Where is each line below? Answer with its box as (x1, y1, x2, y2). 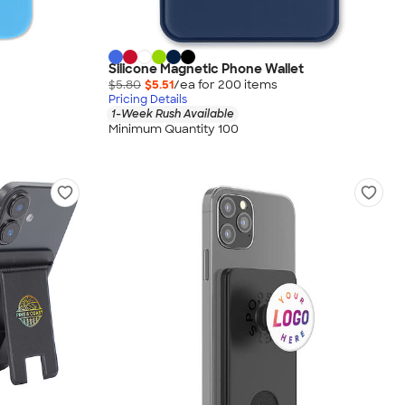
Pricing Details (108, 92, 187, 108)
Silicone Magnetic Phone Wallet (108, 61, 304, 78)
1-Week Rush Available (111, 107, 234, 122)
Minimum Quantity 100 (108, 120, 239, 137)
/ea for (174, 77, 218, 93)
